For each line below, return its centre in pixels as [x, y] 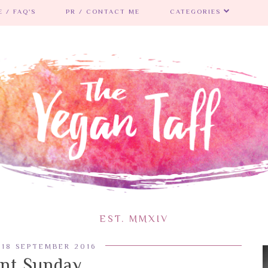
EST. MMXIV [134, 219]
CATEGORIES [195, 11]
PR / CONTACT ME [103, 11]
